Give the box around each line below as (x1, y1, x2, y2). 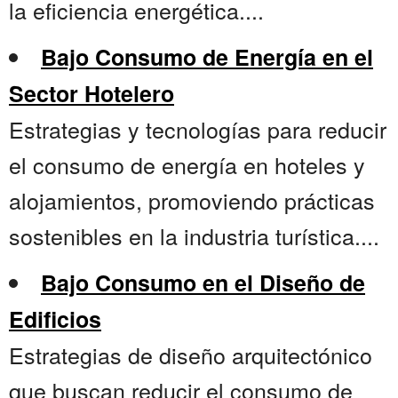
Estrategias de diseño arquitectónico (9, 338, 372, 371)
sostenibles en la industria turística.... (9, 219, 379, 252)
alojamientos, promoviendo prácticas (9, 184, 375, 217)
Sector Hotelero (9, 77, 174, 110)
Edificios (9, 303, 101, 336)
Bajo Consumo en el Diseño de (41, 267, 365, 299)
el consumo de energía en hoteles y (9, 148, 365, 181)
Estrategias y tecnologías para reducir (9, 113, 386, 146)
